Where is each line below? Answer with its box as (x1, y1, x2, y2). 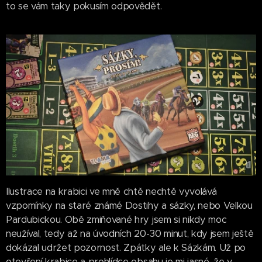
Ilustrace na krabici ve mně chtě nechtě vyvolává (6, 185, 217, 198)
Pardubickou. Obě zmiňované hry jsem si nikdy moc (6, 213, 227, 226)
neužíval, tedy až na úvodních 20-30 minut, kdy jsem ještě (6, 227, 254, 240)
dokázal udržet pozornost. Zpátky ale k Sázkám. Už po (6, 241, 246, 254)
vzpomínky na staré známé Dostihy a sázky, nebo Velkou (6, 199, 253, 212)
